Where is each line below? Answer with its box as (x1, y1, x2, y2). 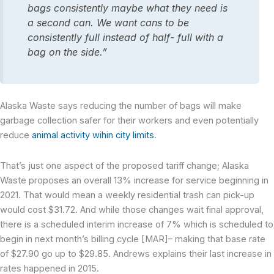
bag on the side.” (28, 45, 107, 58)
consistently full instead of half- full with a (28, 31, 223, 43)
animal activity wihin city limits (32, 130, 154, 141)
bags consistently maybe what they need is (28, 1, 228, 14)
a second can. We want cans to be (28, 16, 189, 29)
